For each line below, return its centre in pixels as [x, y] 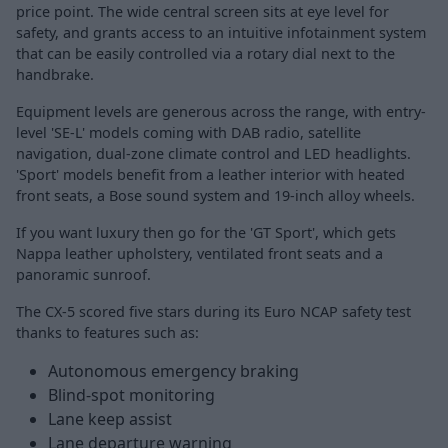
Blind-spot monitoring [131, 395]
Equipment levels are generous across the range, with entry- [221, 112]
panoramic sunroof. [83, 275]
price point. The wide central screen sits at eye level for [202, 12]
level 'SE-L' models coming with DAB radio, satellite [188, 133]
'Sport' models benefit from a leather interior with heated [210, 175]
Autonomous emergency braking [173, 371]
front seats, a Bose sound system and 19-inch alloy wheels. [215, 196]
